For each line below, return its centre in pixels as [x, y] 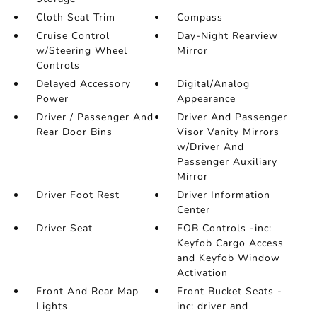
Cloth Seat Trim [75, 17]
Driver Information [224, 195]
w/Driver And [211, 147]
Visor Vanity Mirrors [229, 132]
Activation [203, 273]
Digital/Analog [214, 84]
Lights [52, 306]
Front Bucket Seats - [230, 291]
